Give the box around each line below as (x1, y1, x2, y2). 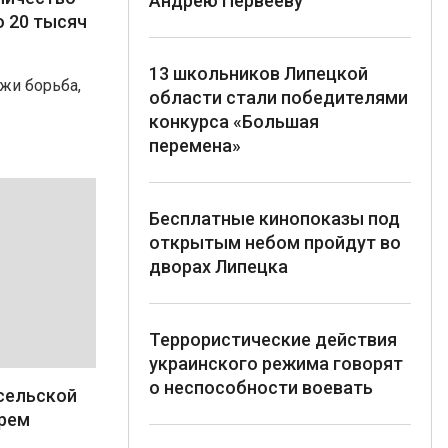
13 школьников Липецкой (149, 62, 368, 84)
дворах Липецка (149, 255, 288, 277)
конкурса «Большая (149, 110, 319, 132)
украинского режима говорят (149, 352, 403, 374)
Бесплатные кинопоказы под (149, 207, 400, 229)
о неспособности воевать (149, 376, 373, 398)
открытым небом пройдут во (149, 231, 401, 253)
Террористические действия (149, 328, 397, 350)
